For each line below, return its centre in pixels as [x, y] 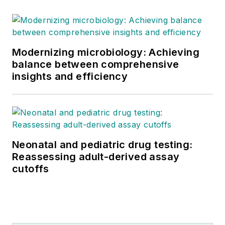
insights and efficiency [70, 77]
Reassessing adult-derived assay [96, 157]
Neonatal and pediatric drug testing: [102, 145]
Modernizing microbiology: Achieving [106, 52]
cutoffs [31, 169]
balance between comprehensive [96, 65]
